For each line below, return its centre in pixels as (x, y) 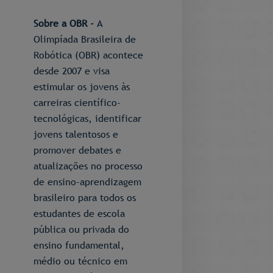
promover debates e (77, 150)
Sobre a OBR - (65, 23)
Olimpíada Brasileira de (85, 39)
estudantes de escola (79, 213)
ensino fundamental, (79, 245)
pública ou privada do (81, 229)
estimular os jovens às (82, 87)
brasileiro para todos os (85, 197)
